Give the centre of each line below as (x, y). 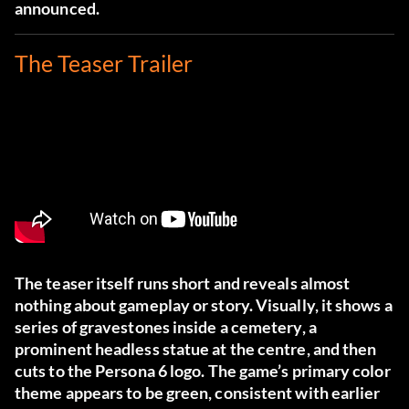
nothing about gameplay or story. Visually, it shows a (204, 305)
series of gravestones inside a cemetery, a (166, 327)
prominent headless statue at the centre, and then (196, 349)
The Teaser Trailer (104, 63)
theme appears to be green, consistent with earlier (198, 393)
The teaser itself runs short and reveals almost (183, 283)
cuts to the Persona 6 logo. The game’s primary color (203, 371)
